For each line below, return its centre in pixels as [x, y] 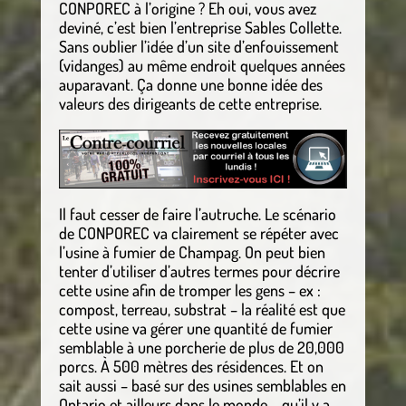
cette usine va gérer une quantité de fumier [195, 328]
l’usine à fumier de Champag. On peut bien [192, 251]
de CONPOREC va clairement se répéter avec [198, 232]
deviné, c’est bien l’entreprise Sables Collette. [200, 27]
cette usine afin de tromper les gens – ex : [189, 290]
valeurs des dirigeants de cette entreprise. [190, 103]
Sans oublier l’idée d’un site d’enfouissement [198, 46]
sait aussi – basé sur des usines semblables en [202, 385]
